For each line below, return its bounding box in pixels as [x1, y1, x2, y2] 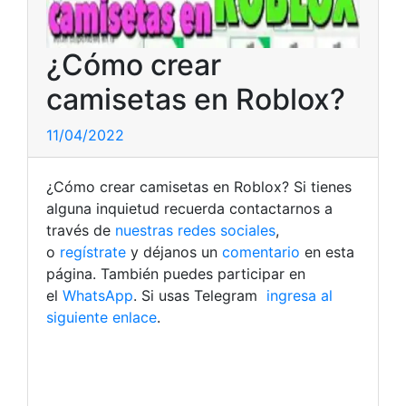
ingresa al [262, 286, 333, 304]
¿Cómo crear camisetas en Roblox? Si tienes [46, 178, 352, 196]
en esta [300, 243, 354, 261]
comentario [217, 243, 300, 261]
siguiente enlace [46, 308, 157, 326]
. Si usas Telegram [133, 286, 262, 304]
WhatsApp [63, 286, 133, 304]
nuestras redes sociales [115, 221, 275, 239]
